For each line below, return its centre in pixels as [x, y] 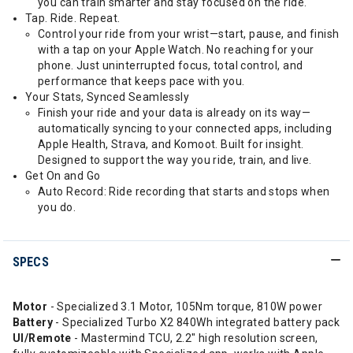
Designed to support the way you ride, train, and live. [175, 160]
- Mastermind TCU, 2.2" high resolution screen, [195, 338]
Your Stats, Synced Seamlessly [108, 97]
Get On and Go [63, 176]
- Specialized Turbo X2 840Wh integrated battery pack [198, 322]
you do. [57, 207]
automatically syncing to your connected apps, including [185, 128]
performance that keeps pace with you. [141, 81]
